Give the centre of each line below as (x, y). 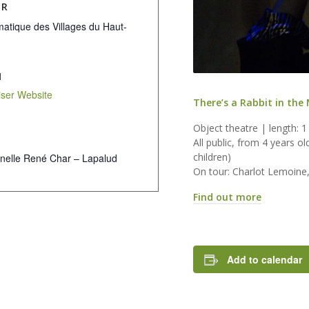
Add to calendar (265, 259)
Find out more (228, 197)
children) (212, 157)
